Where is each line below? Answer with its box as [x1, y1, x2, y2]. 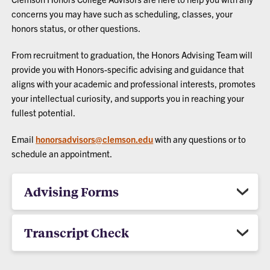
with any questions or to [153, 133, 246, 145]
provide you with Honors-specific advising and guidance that [11, 63, 245, 75]
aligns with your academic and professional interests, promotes [11, 78, 256, 90]
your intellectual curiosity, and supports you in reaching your [11, 92, 245, 104]
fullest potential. [11, 107, 76, 119]
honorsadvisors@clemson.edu [36, 133, 154, 145]
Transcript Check [24, 224, 130, 241]
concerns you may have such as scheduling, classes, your [11, 8, 233, 20]
